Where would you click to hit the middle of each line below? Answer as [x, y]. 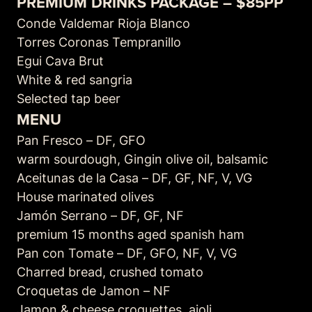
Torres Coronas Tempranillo [99, 42]
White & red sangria [75, 79]
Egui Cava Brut [60, 61]
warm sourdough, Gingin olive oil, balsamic [142, 159]
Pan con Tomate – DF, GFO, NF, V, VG [127, 253]
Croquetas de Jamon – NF [94, 290]
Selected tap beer [69, 98]
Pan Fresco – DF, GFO [81, 140]
